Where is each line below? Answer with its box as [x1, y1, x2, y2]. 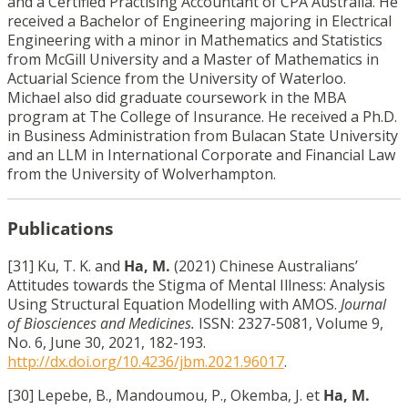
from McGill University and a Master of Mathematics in [7, 49, 379, 70]
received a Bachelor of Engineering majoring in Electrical [7, 11, 392, 32]
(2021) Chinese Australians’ [174, 255, 358, 276]
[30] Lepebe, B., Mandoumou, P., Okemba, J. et [7, 384, 323, 405]
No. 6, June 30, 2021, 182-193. [7, 331, 206, 352]
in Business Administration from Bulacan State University [7, 126, 398, 147]
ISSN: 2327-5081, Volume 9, [199, 312, 383, 333]
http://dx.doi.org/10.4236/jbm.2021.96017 [7, 351, 284, 372]
